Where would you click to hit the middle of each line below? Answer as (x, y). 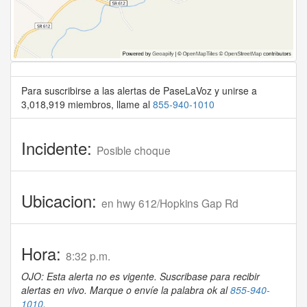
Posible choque (134, 150)
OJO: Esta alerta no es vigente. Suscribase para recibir (140, 277)
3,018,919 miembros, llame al (87, 105)
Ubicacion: (61, 201)
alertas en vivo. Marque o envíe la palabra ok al (126, 290)
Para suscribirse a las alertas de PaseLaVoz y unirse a (139, 91)
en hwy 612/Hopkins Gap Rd (170, 203)
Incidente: (59, 148)
